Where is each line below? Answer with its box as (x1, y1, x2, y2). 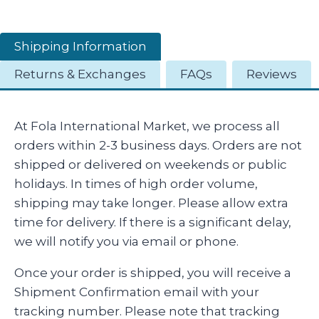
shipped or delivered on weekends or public (14, 157, 287, 172)
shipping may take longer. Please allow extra (14, 196, 288, 210)
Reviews (246, 67, 297, 81)
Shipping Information (14, 39, 147, 53)
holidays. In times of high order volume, (14, 177, 258, 191)
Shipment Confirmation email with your (14, 285, 259, 299)
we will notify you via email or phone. (14, 234, 244, 249)
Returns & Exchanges (14, 67, 146, 81)
